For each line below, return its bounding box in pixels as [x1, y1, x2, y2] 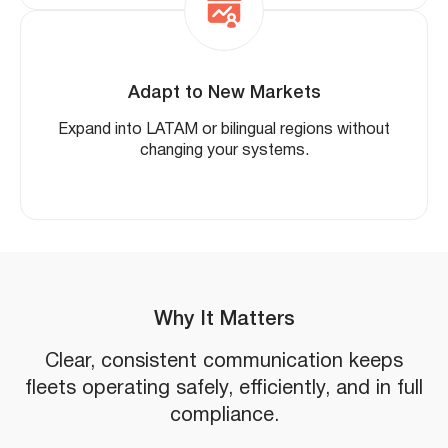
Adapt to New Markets [127, 85, 321, 102]
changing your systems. [139, 144, 309, 159]
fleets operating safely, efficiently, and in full [25, 379, 423, 398]
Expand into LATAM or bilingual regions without [58, 123, 390, 138]
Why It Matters [153, 310, 295, 329]
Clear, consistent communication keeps [45, 352, 403, 371]
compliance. [169, 406, 279, 425]
